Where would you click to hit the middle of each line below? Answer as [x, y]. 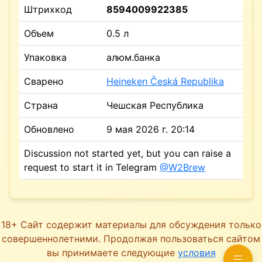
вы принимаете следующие [112, 252]
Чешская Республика [155, 105]
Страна [41, 105]
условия [196, 252]
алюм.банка [133, 57]
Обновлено [49, 129]
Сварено [44, 81]
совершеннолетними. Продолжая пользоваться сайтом [131, 238]
